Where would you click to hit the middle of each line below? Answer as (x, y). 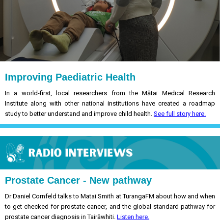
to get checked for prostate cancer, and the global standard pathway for (110, 206)
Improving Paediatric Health (70, 77)
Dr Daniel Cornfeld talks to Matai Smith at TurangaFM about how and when (110, 196)
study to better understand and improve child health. (79, 114)
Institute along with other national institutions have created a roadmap (110, 103)
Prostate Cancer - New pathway (78, 180)
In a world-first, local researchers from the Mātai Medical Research (110, 93)
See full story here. (180, 114)
